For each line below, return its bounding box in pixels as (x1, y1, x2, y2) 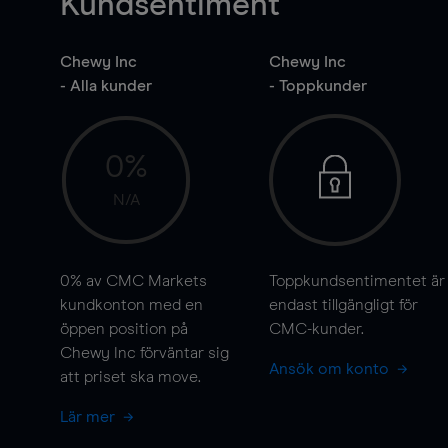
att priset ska (60, 369, 158, 385)
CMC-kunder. (268, 321, 364, 337)
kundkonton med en (60, 297, 203, 313)
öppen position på (60, 321, 188, 337)
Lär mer (60, 409, 119, 425)
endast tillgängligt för (268, 297, 418, 313)
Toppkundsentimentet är (268, 273, 445, 289)
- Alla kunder (60, 78, 152, 94)
